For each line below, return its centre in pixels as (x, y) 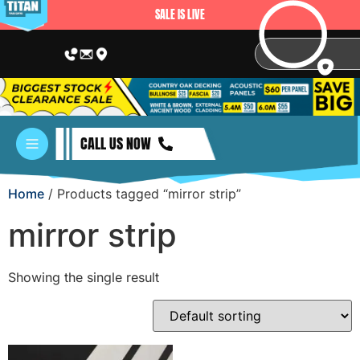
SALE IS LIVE (180, 15)
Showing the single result (84, 277)
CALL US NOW (116, 143)
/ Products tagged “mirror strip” (143, 193)
